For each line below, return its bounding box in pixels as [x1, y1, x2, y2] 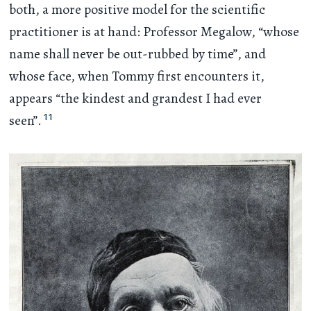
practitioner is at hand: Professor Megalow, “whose [9, 22, 300, 42]
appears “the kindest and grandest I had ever [9, 89, 262, 108]
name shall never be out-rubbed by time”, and [9, 44, 267, 64]
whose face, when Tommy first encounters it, [9, 67, 265, 86]
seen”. [9, 111, 42, 131]
